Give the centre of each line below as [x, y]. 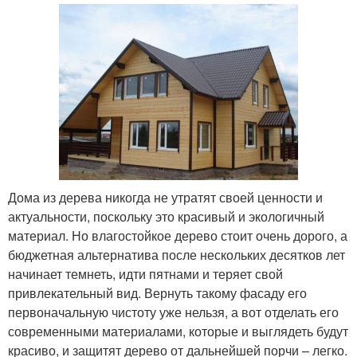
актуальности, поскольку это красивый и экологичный [166, 217]
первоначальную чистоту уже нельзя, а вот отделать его [173, 312]
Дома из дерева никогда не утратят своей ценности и [165, 198]
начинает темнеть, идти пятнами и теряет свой [145, 274]
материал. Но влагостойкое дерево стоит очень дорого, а [178, 236]
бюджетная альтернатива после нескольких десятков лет [177, 255]
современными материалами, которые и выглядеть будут [178, 331]
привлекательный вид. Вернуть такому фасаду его [157, 293]
